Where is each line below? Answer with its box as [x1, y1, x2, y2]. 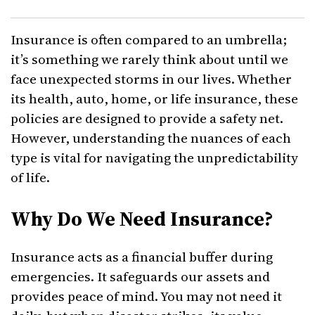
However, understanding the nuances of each [11, 129, 291, 147]
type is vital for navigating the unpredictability [11, 148, 298, 167]
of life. [11, 168, 50, 186]
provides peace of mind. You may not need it [11, 287, 282, 305]
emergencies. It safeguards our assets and [11, 267, 270, 285]
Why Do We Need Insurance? [11, 205, 273, 233]
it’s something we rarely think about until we [11, 50, 288, 68]
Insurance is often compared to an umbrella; [11, 30, 287, 49]
